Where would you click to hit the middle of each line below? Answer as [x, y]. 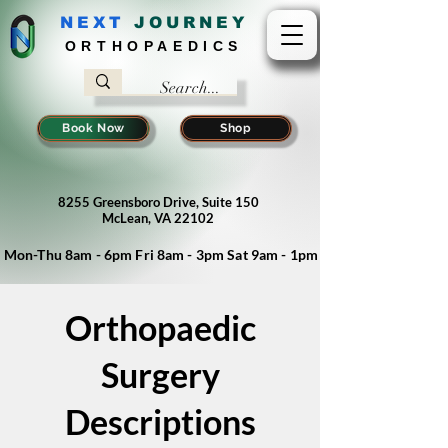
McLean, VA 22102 [158, 218]
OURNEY [198, 22]
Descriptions [160, 421]
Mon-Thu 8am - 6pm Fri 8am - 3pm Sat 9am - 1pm [161, 254]
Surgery [160, 374]
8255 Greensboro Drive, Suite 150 [158, 202]
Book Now [93, 128]
